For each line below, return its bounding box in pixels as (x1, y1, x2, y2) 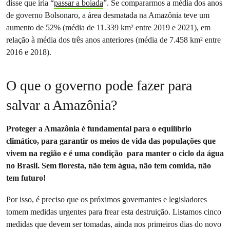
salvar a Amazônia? (6, 97, 117, 113)
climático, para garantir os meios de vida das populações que (6, 136, 216, 146)
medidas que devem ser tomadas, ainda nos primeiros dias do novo (6, 219, 223, 229)
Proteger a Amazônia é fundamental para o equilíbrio (6, 124, 191, 133)
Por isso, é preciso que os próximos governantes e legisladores (6, 195, 207, 204)
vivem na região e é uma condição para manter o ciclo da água (6, 148, 224, 158)
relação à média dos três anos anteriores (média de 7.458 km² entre (6, 35, 221, 45)
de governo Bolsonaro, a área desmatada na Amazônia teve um (6, 10, 209, 20)
